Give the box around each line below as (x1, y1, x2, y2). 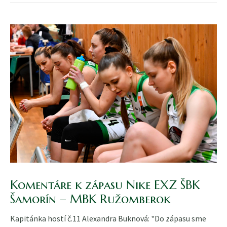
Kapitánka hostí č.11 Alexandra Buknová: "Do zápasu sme (10, 213, 206, 223)
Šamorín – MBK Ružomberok (10, 191, 171, 207)
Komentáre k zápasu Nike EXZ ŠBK (10, 177, 200, 193)
